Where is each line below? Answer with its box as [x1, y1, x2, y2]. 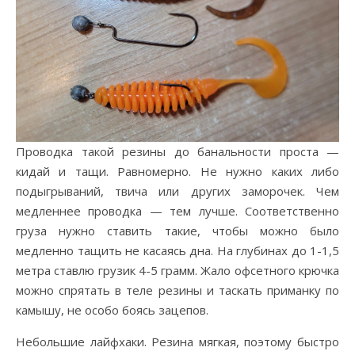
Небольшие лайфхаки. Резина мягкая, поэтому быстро [16, 334, 339, 350]
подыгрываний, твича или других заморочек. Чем [16, 183, 339, 200]
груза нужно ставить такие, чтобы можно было [16, 223, 339, 239]
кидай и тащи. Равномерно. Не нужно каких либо [16, 163, 339, 180]
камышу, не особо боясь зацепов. [16, 302, 208, 319]
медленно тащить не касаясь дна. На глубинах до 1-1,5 [16, 242, 339, 259]
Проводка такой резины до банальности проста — [16, 143, 339, 160]
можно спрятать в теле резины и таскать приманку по [16, 282, 339, 299]
